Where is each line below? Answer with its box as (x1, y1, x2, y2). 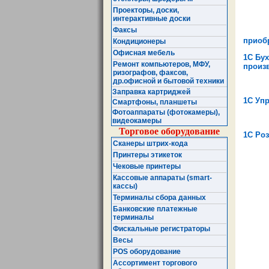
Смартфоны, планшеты (112, 98, 197, 107)
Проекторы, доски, (113, 6, 179, 15)
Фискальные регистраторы (113, 225, 210, 234)
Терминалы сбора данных (113, 193, 206, 202)
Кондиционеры (113, 37, 166, 46)
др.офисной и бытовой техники (113, 77, 224, 86)
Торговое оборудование (119, 126, 220, 137)
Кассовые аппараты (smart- (113, 174, 212, 183)
